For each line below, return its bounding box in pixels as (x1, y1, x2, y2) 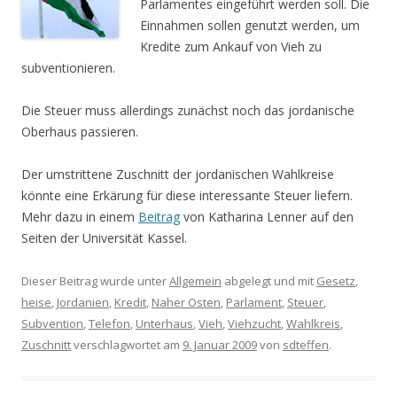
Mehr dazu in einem (21, 208, 138, 226)
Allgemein (169, 273, 222, 290)
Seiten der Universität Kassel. (21, 230, 187, 247)
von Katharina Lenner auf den (180, 208, 354, 226)
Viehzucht (228, 315, 281, 332)
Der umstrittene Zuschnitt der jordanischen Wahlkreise (21, 166, 334, 183)
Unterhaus (136, 315, 193, 332)
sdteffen (283, 337, 329, 354)
